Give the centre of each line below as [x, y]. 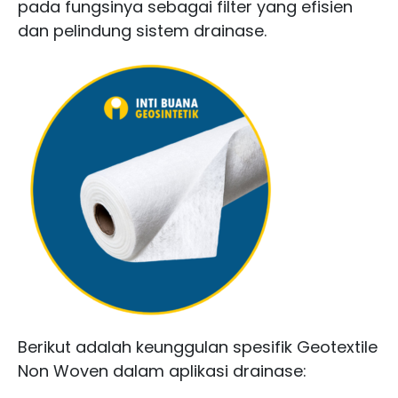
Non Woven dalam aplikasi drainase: [162, 371]
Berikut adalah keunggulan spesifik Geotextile [198, 347]
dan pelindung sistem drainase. [142, 31]
